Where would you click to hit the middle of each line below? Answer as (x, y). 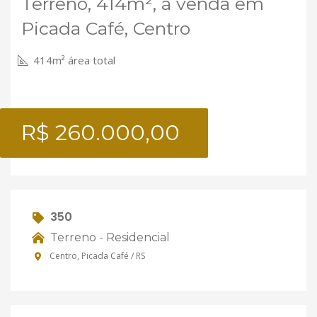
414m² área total (73, 60)
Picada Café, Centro (106, 28)
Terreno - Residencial (109, 237)
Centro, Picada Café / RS (96, 256)
